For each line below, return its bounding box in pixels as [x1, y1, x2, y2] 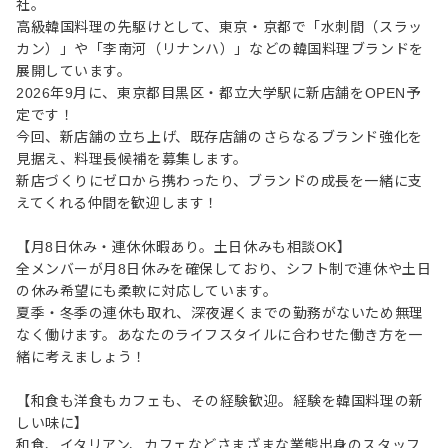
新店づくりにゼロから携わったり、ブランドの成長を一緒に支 [16, 173, 423, 189]
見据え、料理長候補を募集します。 [16, 151, 248, 167]
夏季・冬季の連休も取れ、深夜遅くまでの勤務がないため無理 [16, 305, 424, 321]
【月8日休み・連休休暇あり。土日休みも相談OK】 [16, 239, 352, 255]
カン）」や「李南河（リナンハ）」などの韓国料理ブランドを [16, 41, 424, 57]
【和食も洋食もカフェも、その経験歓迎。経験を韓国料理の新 [16, 393, 424, 409]
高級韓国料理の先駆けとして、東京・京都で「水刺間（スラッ [16, 19, 423, 35]
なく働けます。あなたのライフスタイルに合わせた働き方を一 [16, 327, 423, 343]
